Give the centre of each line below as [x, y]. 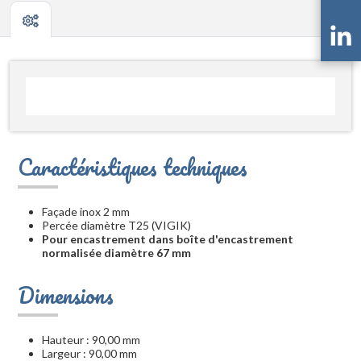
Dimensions [66, 295]
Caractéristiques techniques [133, 167]
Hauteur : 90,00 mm [91, 340]
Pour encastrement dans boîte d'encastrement [168, 239]
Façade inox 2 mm [86, 212]
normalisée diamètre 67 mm [116, 253]
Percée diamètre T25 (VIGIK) [116, 226]
